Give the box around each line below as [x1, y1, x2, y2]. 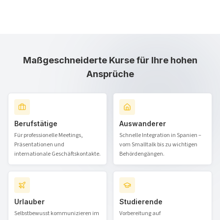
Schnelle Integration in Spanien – [119, 131, 201, 139]
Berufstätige [14, 119, 57, 128]
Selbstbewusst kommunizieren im [14, 209, 99, 218]
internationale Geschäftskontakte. [14, 149, 101, 158]
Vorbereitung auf [119, 209, 161, 218]
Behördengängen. [119, 149, 165, 158]
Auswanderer [119, 119, 166, 128]
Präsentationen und [14, 140, 64, 149]
